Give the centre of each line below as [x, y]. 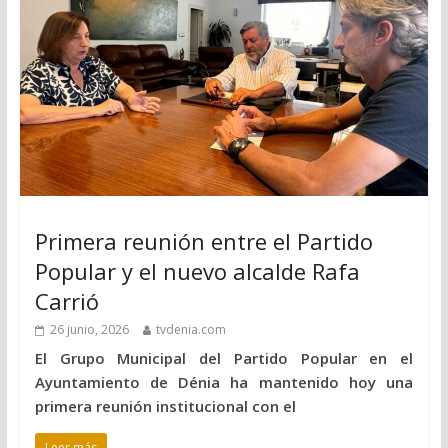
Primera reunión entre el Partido [203, 241]
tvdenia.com [190, 330]
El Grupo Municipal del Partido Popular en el [224, 358]
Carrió [66, 301]
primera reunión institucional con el [165, 406]
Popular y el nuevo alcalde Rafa [197, 271]
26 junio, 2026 [89, 330]
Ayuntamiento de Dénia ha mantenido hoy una [224, 382]
